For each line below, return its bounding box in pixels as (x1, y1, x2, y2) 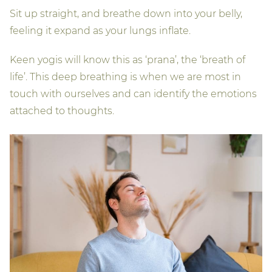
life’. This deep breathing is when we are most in (10, 70, 241, 83)
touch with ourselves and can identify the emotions (10, 87, 257, 100)
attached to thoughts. (10, 104, 114, 117)
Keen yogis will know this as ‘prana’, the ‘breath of (10, 53, 245, 66)
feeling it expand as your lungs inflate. (10, 24, 191, 36)
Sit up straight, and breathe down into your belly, (10, 7, 242, 19)
